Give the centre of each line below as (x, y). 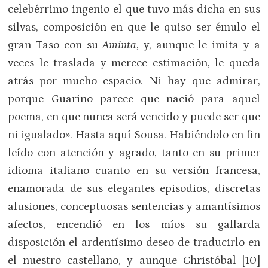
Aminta (120, 45)
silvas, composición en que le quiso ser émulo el (134, 27)
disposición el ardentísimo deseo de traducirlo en (134, 242)
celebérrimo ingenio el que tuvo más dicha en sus (134, 9)
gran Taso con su (55, 45)
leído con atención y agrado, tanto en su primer (134, 153)
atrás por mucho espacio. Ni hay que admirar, (134, 81)
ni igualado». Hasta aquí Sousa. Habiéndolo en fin (134, 135)
